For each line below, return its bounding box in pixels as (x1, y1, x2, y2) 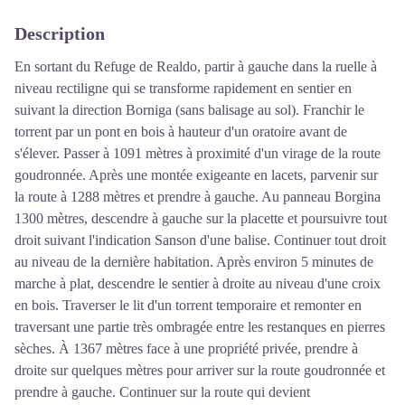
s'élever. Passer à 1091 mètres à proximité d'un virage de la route (14, 145, 381, 161)
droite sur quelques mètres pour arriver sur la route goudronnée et (14, 362, 385, 378)
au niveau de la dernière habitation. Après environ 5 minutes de (14, 253, 373, 269)
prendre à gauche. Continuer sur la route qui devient (14, 383, 310, 400)
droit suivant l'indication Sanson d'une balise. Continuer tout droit (14, 231, 386, 248)
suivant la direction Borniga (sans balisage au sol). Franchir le (14, 101, 364, 118)
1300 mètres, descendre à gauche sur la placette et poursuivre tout (14, 210, 387, 226)
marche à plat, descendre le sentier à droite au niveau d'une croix (14, 275, 381, 291)
